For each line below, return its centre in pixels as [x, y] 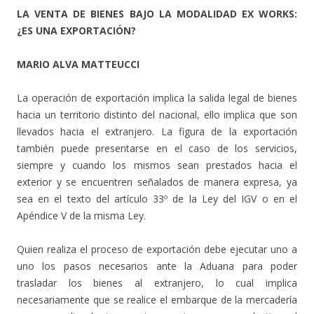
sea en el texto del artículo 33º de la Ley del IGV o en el [157, 199]
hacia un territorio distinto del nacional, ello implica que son [157, 115]
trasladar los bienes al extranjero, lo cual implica [157, 283]
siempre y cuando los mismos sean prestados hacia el [157, 165]
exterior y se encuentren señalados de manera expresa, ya [157, 182]
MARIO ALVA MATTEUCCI [78, 64]
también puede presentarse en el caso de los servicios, [157, 148]
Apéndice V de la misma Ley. [81, 216]
